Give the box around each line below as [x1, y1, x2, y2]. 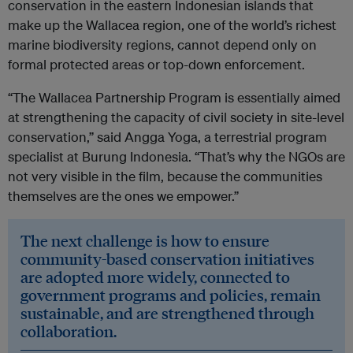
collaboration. [20, 321, 117, 342]
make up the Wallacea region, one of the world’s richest [8, 17, 336, 34]
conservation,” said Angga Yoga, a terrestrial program [8, 128, 327, 146]
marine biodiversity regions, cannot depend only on [8, 36, 317, 54]
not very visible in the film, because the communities [8, 168, 322, 185]
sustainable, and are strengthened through [20, 303, 314, 324]
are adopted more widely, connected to [20, 266, 290, 288]
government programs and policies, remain [20, 284, 321, 306]
